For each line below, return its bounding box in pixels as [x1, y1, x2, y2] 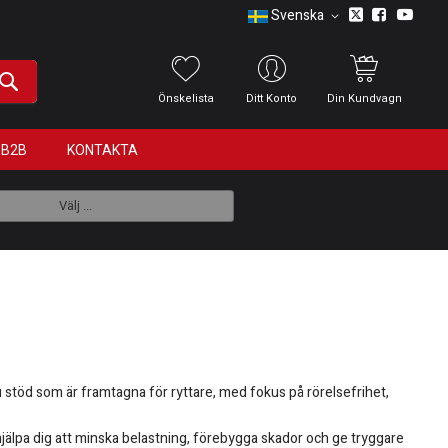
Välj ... [58, 196, 92, 215]
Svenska [271, 5, 324, 26]
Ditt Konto [246, 90, 298, 107]
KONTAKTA [67, 141, 138, 158]
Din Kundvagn [326, 90, 402, 107]
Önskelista [157, 90, 214, 107]
